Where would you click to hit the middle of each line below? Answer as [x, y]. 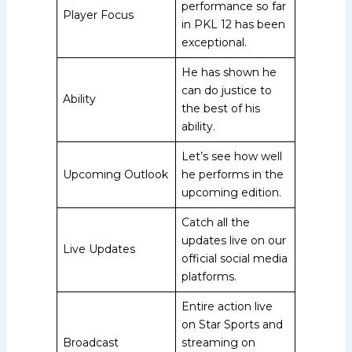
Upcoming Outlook [115, 174]
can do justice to [227, 90]
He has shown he [229, 72]
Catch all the [216, 222]
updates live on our [234, 240]
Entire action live [227, 306]
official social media [235, 258]
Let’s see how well [232, 156]
